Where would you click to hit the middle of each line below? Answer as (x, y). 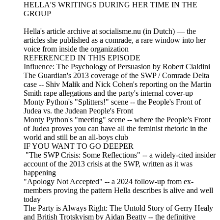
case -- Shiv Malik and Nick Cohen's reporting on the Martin (117, 84)
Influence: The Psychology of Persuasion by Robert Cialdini (118, 67)
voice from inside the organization (76, 49)
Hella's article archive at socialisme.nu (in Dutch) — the (110, 31)
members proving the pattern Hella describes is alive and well (118, 191)
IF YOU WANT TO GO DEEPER (79, 146)
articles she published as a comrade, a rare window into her (115, 40)
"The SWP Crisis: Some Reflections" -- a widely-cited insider (120, 155)
